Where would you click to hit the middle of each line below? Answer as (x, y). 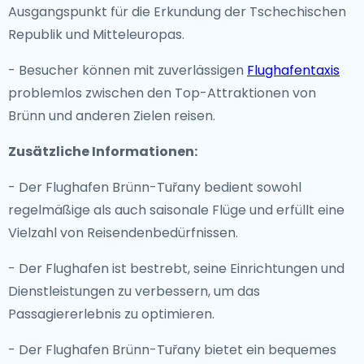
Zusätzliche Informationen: (103, 152)
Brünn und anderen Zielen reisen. (112, 116)
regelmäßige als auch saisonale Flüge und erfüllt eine (176, 210)
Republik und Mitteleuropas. (96, 35)
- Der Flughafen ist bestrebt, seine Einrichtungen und (176, 269)
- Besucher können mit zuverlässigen (128, 70)
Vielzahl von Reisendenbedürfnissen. (123, 233)
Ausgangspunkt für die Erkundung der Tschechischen (177, 12)
